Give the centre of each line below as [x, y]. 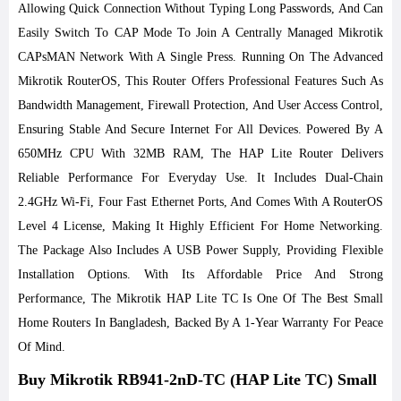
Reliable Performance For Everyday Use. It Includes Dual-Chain [200, 178]
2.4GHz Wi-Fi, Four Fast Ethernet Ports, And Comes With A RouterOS [200, 202]
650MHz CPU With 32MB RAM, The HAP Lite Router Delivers [200, 154]
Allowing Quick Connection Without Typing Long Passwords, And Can [200, 9]
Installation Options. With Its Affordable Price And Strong [200, 274]
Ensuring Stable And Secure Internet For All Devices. [162, 129]
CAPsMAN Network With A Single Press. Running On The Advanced [200, 57]
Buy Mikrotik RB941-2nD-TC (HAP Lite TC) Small [197, 380]
